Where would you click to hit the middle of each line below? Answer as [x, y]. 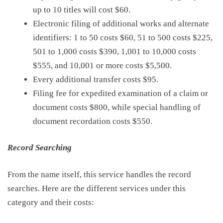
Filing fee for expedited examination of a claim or [120, 93]
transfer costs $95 [125, 79]
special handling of [167, 107]
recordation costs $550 [110, 121]
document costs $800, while [83, 107]
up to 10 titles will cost [74, 9]
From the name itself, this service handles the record [99, 174]
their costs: [74, 202]
